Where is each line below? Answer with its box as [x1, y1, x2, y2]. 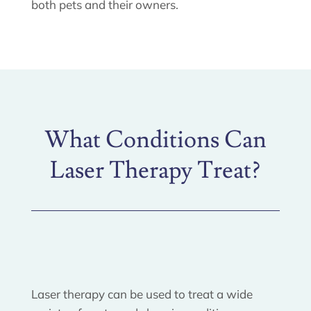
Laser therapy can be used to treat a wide [31, 286, 253, 301]
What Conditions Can [44, 124, 267, 155]
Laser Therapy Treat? [50, 154, 261, 186]
